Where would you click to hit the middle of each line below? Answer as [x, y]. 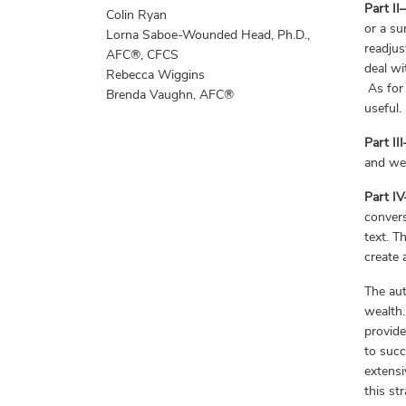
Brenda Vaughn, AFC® [170, 95]
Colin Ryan [136, 15]
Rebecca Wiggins [155, 75]
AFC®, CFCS [142, 55]
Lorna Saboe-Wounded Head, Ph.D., [208, 35]
